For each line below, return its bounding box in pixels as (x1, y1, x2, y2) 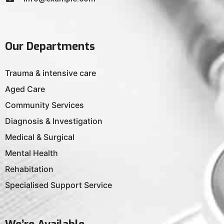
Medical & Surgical (5, 132, 74, 142)
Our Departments (5, 39, 95, 53)
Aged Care (5, 84, 45, 94)
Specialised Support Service (5, 180, 112, 190)
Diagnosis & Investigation (5, 116, 102, 126)
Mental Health (5, 148, 58, 158)
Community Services (5, 100, 84, 110)
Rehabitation (5, 164, 53, 174)
